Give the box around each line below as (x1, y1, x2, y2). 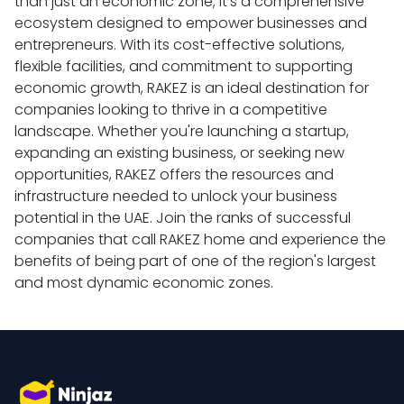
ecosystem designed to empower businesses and (14, 12, 371, 33)
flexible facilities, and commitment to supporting (14, 55, 356, 77)
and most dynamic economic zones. (14, 271, 273, 293)
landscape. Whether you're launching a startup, (14, 120, 353, 142)
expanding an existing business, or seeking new (14, 142, 348, 163)
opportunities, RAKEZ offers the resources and (14, 163, 337, 185)
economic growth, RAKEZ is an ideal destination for (14, 77, 372, 98)
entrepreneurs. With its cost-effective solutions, (14, 33, 348, 55)
